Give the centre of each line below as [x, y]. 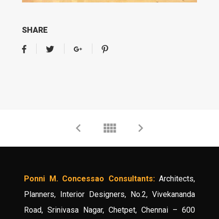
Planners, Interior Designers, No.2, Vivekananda [109, 194]
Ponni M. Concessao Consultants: [89, 178]
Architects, [175, 178]
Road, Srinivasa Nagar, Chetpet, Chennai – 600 [109, 210]
